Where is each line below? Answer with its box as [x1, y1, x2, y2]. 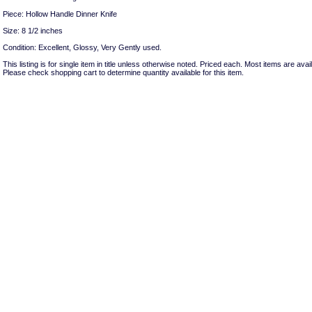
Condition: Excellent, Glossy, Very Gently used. [3, 42, 162, 52]
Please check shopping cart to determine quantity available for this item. [3, 68, 244, 77]
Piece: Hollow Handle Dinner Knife [3, 9, 117, 18]
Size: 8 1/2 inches [3, 26, 63, 35]
